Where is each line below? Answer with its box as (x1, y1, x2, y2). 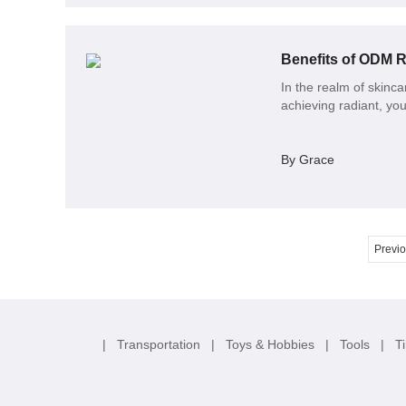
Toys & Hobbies (225, 336, 318, 352)
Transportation (116, 336, 204, 352)
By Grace (280, 151, 334, 167)
